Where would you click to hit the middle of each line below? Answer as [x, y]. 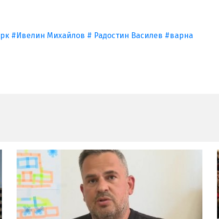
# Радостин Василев [125, 35]
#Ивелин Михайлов [48, 35]
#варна [179, 35]
